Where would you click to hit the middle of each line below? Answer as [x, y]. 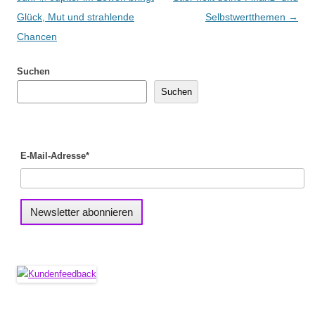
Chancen [37, 37]
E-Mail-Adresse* [55, 156]
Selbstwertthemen [247, 17]
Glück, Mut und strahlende [76, 17]
